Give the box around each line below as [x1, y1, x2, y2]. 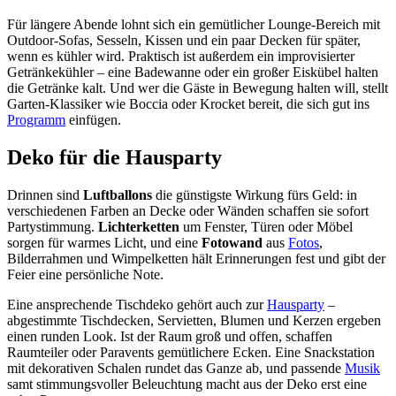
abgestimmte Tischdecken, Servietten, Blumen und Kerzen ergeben [7, 313, 381, 329]
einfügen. [65, 112, 121, 128]
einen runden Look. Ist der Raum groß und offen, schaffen [7, 329, 332, 345]
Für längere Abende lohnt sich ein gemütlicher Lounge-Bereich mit [7, 17, 380, 33]
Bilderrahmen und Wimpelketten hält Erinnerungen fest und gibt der [7, 251, 385, 267]
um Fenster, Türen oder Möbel [179, 219, 353, 235]
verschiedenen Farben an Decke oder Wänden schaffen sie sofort [7, 203, 369, 219]
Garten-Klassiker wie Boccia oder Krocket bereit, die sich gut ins [7, 96, 369, 112]
